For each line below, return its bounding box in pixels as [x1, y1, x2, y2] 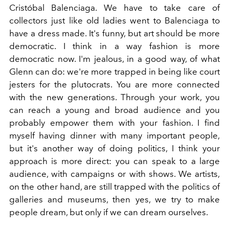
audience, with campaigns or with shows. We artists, [9, 168, 220, 179]
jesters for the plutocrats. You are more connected [9, 79, 220, 89]
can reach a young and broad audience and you [9, 104, 220, 115]
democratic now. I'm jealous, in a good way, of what [9, 53, 220, 64]
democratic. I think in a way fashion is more [9, 40, 220, 51]
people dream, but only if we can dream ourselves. [9, 207, 208, 217]
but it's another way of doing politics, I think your [9, 143, 220, 153]
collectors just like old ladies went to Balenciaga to [9, 15, 220, 26]
